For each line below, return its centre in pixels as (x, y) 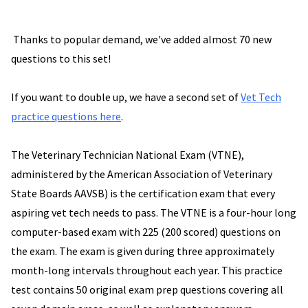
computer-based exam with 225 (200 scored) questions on (146, 232)
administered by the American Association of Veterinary (142, 174)
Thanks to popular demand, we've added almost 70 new (141, 40)
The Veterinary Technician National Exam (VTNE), (128, 155)
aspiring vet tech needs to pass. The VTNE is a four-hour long (154, 213)
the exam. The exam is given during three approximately (143, 251)
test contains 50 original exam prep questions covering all (147, 290)
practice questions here (66, 117)
